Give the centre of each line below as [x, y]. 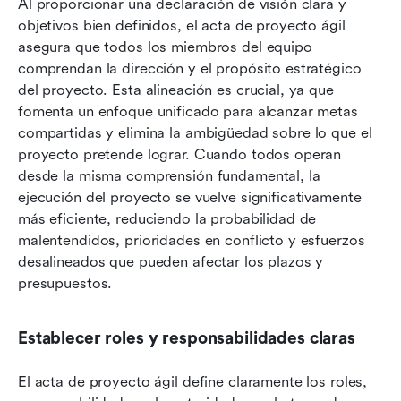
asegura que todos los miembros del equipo [165, 47]
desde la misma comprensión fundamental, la [169, 176]
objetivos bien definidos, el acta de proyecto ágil [182, 26]
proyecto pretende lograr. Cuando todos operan [180, 155]
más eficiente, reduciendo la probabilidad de [167, 219]
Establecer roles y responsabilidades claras [187, 339]
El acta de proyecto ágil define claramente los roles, [193, 382]
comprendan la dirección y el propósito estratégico [190, 69]
